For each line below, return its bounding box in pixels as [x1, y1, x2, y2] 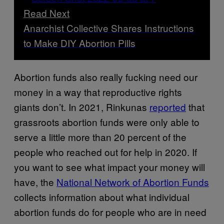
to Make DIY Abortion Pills [23, 36, 135, 49]
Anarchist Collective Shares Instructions [23, 21, 194, 34]
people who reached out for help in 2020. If [14, 145, 197, 158]
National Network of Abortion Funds [56, 175, 209, 188]
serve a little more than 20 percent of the [14, 130, 186, 143]
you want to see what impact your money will [14, 160, 205, 173]
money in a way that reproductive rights [14, 85, 182, 98]
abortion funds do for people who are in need [14, 205, 206, 218]
